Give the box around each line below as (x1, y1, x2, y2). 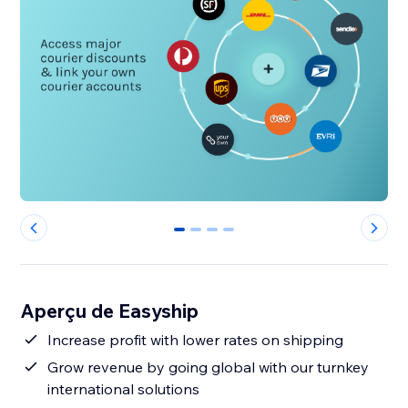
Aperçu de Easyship (20, 299, 199, 323)
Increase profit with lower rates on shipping (47, 331, 344, 350)
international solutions (47, 380, 200, 399)
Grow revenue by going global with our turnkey (47, 358, 370, 377)
